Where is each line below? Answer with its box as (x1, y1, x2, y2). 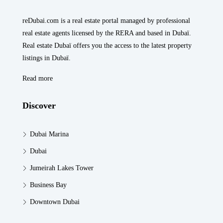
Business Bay (30, 181, 67, 189)
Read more (22, 75, 53, 82)
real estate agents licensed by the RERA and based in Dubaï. (22, 29, 191, 37)
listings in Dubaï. (22, 54, 71, 62)
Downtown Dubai (30, 198, 80, 206)
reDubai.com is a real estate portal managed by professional (22, 17, 190, 24)
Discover (22, 101, 56, 111)
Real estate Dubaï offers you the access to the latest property (22, 42, 192, 49)
